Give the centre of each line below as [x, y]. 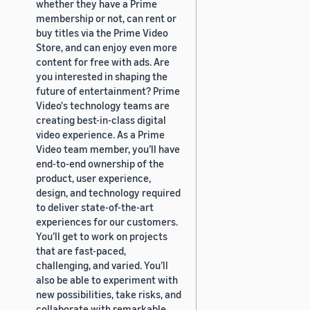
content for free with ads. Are [103, 61]
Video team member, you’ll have [108, 148]
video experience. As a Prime [100, 134]
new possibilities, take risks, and [109, 294]
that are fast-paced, [81, 250]
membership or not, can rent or [106, 18]
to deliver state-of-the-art [95, 207]
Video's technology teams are [103, 105]
